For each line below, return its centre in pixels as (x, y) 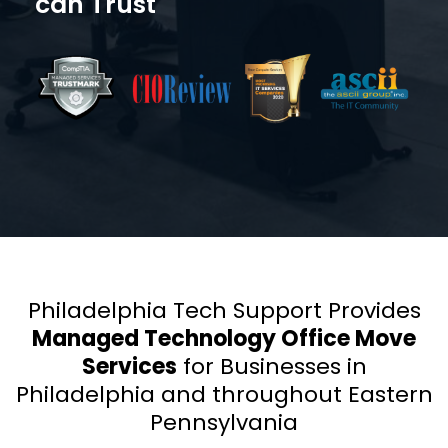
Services (129, 367)
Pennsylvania (224, 423)
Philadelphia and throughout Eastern (224, 395)
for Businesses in (271, 367)
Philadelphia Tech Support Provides (224, 311)
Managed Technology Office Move (224, 339)
